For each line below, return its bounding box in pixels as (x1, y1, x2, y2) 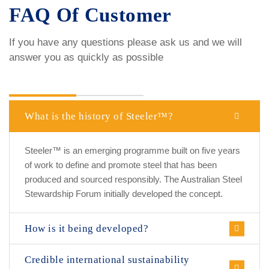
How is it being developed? (25, 223, 149, 235)
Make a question (166, 52, 244, 64)
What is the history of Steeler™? (25, 110, 174, 122)
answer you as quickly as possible (9, 52, 166, 64)
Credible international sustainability (25, 254, 190, 266)
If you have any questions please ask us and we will (9, 37, 242, 49)
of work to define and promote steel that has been (25, 160, 217, 171)
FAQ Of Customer (9, 4, 172, 26)
